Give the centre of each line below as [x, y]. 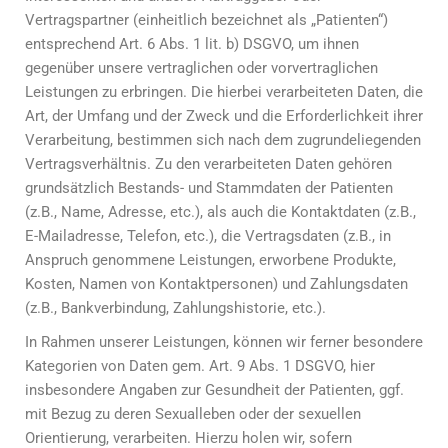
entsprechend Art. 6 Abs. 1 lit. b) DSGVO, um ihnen [192, 44]
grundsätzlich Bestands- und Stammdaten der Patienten [209, 188]
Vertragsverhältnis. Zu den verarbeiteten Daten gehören [208, 164]
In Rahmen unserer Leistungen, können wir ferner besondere [224, 342]
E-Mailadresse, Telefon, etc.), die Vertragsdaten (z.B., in [208, 236]
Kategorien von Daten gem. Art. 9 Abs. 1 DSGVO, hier [200, 366]
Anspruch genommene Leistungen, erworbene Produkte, [210, 260]
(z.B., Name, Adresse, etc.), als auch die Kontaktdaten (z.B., [220, 212]
